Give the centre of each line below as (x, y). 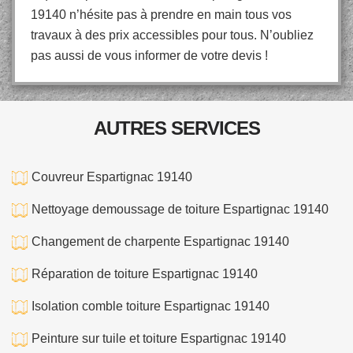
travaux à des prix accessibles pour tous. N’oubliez (172, 35)
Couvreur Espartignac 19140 (112, 177)
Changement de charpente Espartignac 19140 (160, 242)
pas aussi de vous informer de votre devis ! (149, 56)
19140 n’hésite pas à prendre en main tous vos (161, 15)
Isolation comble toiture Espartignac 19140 (150, 306)
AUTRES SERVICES (176, 128)
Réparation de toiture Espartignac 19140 (145, 274)
